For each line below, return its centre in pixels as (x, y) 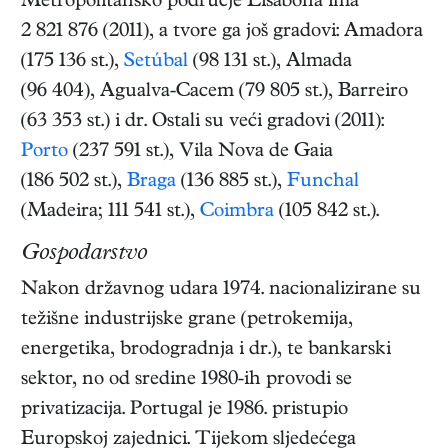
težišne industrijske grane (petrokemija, (187, 321)
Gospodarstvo (84, 255)
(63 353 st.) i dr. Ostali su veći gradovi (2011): (202, 123)
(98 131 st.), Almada (270, 63)
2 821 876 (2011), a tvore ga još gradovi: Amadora (222, 33)
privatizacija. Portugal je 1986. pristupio (184, 411)
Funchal (323, 183)
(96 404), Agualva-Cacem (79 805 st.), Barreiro (214, 93)
